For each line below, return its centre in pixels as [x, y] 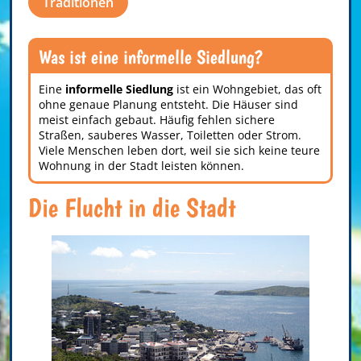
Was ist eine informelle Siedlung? [151, 57]
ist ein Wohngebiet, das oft [247, 89]
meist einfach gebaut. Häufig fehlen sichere [157, 120]
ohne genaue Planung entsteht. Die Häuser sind [168, 104]
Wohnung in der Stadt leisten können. [141, 166]
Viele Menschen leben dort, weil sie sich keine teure [179, 150]
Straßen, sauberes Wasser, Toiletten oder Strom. [170, 135]
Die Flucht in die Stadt [132, 207]
